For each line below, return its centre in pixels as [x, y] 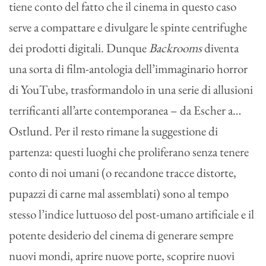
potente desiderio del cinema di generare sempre [121, 235]
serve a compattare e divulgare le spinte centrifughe [128, 27]
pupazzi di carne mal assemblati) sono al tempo [119, 194]
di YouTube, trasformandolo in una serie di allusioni [131, 90]
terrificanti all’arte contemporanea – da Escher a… [125, 110]
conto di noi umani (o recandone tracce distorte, [123, 173]
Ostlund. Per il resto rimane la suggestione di [113, 131]
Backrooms [177, 48]
